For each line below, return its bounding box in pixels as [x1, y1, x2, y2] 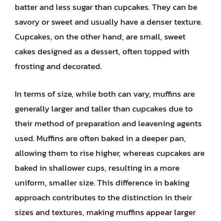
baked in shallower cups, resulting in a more [15, 161, 180, 174]
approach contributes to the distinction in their [15, 190, 192, 204]
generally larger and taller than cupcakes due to [15, 102, 193, 115]
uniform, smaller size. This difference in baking [15, 176, 189, 189]
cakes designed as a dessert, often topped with [15, 45, 189, 58]
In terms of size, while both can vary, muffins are [15, 87, 195, 100]
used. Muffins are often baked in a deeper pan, [15, 131, 186, 145]
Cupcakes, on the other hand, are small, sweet [15, 30, 185, 43]
